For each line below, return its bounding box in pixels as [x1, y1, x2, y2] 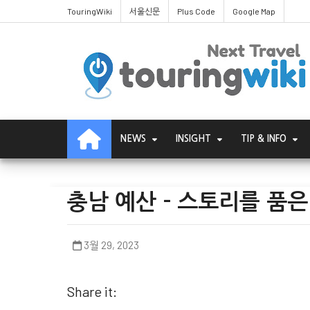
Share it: [67, 283, 117, 300]
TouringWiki [67, 6, 112, 16]
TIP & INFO [241, 134, 286, 143]
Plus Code [177, 6, 215, 16]
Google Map [232, 6, 275, 16]
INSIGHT [176, 134, 211, 143]
